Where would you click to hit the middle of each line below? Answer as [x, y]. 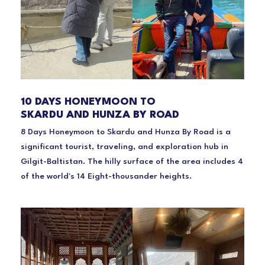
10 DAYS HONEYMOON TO [88, 102]
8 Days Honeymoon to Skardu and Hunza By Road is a [126, 132]
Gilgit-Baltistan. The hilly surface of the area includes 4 [132, 161]
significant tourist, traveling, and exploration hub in [125, 146]
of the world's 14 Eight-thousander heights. [106, 176]
